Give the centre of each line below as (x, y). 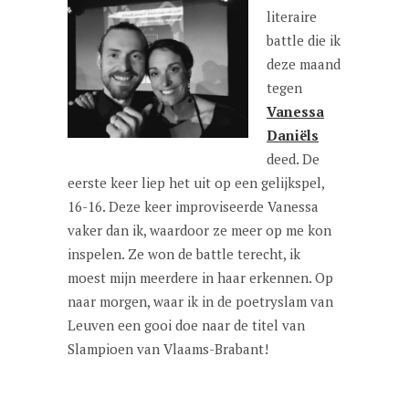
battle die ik (304, 40)
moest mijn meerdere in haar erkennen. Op (200, 278)
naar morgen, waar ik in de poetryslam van (200, 301)
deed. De (293, 159)
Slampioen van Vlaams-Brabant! (168, 349)
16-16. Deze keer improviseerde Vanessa (193, 206)
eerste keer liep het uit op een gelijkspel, (196, 183)
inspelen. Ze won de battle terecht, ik (184, 254)
